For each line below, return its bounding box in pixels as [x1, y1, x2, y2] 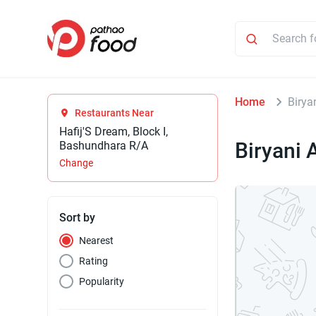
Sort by [59, 211, 96, 225]
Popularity [79, 276, 125, 288]
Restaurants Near [75, 107, 154, 119]
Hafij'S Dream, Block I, [59, 125, 169, 139]
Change [59, 157, 94, 169]
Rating [79, 255, 109, 267]
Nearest [79, 235, 114, 247]
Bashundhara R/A [59, 139, 149, 153]
